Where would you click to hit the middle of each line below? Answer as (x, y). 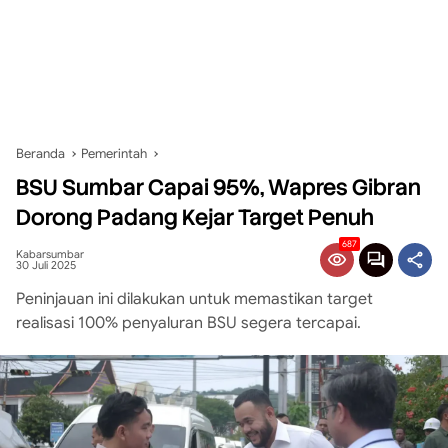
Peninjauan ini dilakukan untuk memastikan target (194, 299)
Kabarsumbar (50, 254)
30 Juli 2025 (46, 265)
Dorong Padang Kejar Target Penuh (195, 217)
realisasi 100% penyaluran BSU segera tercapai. (188, 323)
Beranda (40, 153)
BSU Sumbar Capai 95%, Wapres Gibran (218, 187)
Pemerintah (114, 153)
